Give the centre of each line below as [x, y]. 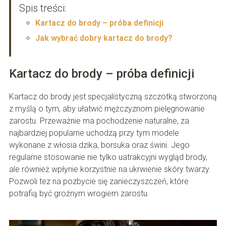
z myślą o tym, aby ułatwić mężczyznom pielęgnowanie [107, 109]
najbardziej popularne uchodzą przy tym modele [94, 133]
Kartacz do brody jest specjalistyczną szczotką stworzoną [113, 97]
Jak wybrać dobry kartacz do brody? [104, 38]
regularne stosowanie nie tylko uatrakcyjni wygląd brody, [108, 157]
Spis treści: [42, 8]
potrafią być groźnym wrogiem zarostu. [79, 194]
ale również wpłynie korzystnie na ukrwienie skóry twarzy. [110, 169]
